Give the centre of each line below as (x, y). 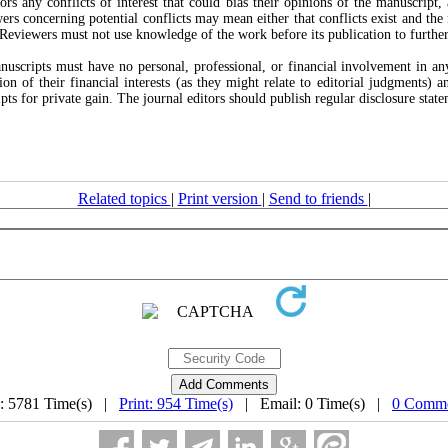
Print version (219, 198)
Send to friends (318, 198)
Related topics (124, 198)
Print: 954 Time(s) (176, 403)
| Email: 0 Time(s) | (312, 403)
